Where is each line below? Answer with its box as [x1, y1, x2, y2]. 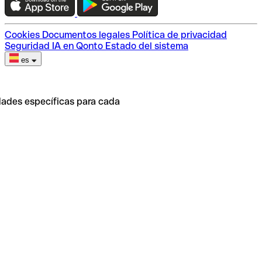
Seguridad [5, 40, 50, 51]
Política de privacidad [132, 29, 227, 40]
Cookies [5, 29, 40, 40]
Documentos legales [42, 29, 130, 40]
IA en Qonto [52, 40, 103, 51]
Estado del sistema [105, 40, 188, 51]
